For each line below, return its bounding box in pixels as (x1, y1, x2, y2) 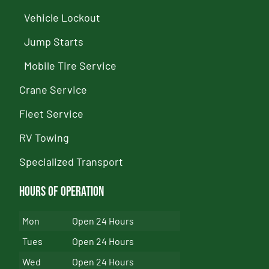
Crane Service (19, 82, 88, 96)
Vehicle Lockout (24, 10, 101, 24)
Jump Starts (24, 34, 84, 48)
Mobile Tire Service (24, 58, 117, 72)
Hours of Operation (19, 183, 104, 200)
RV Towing (19, 130, 70, 144)
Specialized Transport (19, 154, 124, 168)
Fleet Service (19, 106, 84, 120)
